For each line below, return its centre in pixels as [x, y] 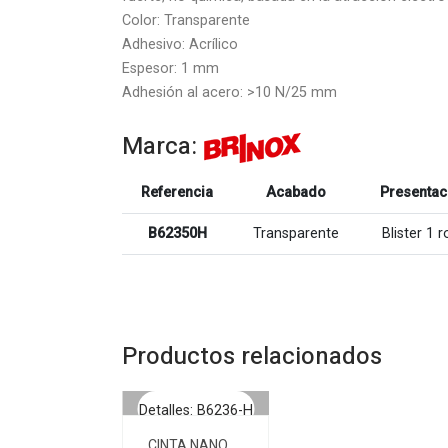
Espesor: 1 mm [170, 68]
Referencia [177, 192]
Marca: [162, 147]
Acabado [295, 192]
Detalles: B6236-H [195, 410]
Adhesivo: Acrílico [180, 44]
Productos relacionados [252, 356]
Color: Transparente [186, 20]
